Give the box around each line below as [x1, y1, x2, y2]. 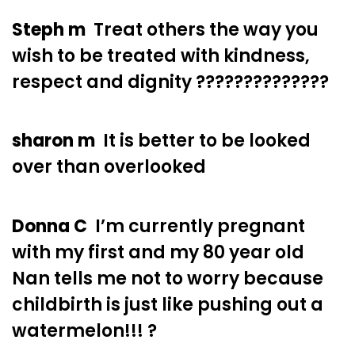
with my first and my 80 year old [12, 240, 304, 265]
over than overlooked [12, 155, 206, 180]
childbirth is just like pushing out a [12, 292, 323, 318]
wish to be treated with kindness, [12, 43, 310, 68]
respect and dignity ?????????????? [12, 69, 329, 94]
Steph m [12, 17, 86, 42]
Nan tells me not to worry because [12, 266, 323, 292]
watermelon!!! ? [12, 319, 157, 344]
